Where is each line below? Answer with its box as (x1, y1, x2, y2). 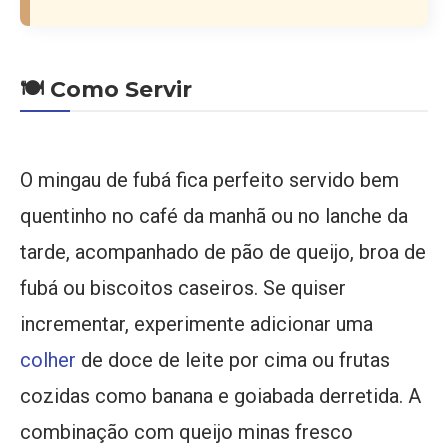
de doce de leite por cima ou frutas (76, 348, 390, 373)
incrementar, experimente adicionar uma (20, 312, 373, 337)
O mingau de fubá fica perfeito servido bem (20, 168, 399, 193)
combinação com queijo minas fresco (20, 420, 353, 445)
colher (20, 348, 76, 373)
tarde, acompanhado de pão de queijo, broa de (20, 240, 426, 265)
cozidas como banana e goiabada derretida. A (20, 384, 421, 409)
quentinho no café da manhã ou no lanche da (20, 204, 408, 229)
